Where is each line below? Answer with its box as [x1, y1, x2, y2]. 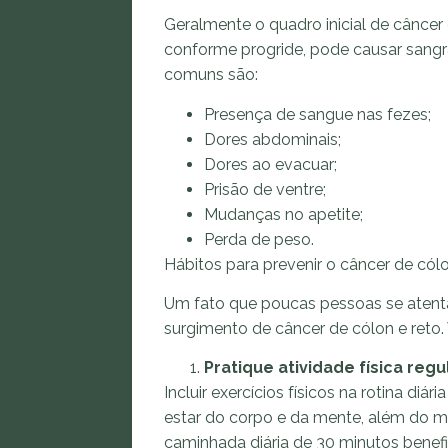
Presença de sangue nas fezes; [204, 104, 431, 124]
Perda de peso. [204, 229, 314, 249]
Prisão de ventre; [204, 179, 326, 199]
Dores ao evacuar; [204, 154, 337, 174]
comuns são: [164, 65, 274, 85]
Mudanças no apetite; [204, 204, 363, 224]
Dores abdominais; [204, 129, 341, 149]
